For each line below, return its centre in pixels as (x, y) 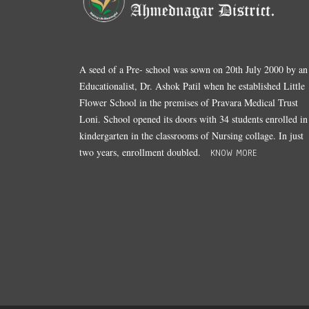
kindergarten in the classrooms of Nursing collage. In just (192, 136)
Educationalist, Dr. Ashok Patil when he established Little (192, 86)
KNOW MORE (234, 153)
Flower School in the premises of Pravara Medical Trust (189, 103)
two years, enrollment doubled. (145, 152)
